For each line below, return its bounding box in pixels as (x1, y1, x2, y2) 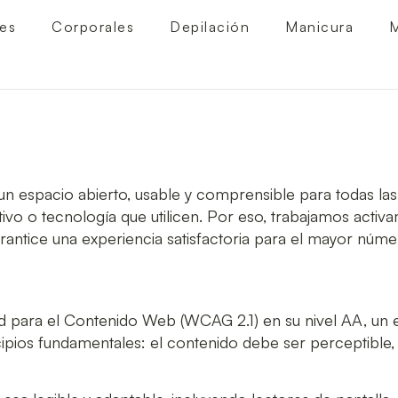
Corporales (52, 17, 135, 36)
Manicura (285, 17, 354, 36)
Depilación (170, 17, 251, 36)
